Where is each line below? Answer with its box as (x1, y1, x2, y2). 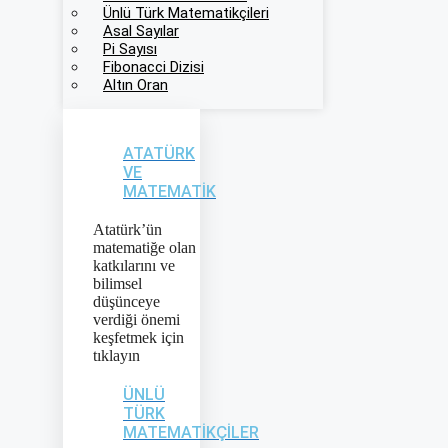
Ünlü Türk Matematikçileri (103, 4, 269, 22)
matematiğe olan (93, 239, 196, 256)
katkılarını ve (93, 257, 175, 274)
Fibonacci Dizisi (103, 58, 204, 76)
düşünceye (93, 293, 160, 310)
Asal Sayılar (103, 22, 179, 40)
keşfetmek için (93, 329, 184, 346)
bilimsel (93, 275, 142, 292)
